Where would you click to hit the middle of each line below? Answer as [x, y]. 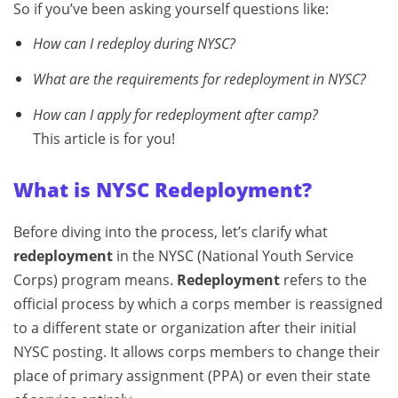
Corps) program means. [95, 279]
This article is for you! [103, 138]
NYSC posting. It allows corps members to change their [197, 351]
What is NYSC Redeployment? [163, 189]
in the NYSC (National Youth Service [233, 255]
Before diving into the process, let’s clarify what [171, 231]
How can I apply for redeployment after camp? [175, 114]
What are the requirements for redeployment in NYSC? [199, 79]
